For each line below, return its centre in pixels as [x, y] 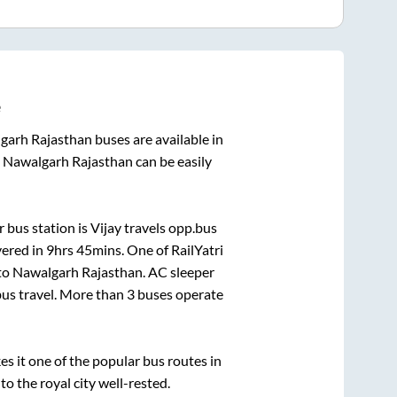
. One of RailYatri [172, 250]
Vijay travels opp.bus [153, 228]
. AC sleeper [178, 272]
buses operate [179, 294]
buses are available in [158, 139]
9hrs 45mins [84, 250]
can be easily [172, 161]
